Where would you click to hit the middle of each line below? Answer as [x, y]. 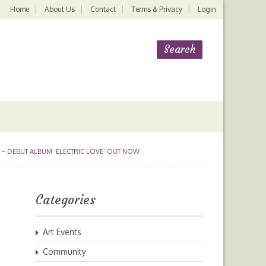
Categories [66, 200]
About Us [60, 9]
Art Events [62, 232]
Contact [103, 9]
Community [65, 251]
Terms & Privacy [157, 9]
